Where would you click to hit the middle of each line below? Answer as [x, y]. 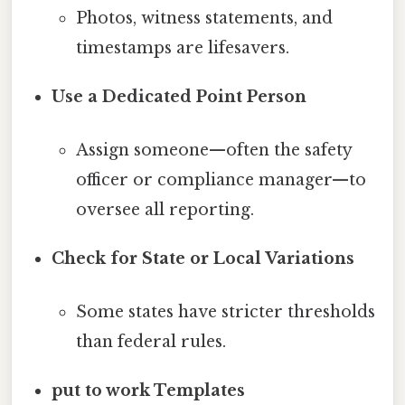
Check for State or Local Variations [203, 258]
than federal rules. [151, 342]
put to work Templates [149, 391]
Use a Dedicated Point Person [179, 96]
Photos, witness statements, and [204, 18]
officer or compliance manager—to [221, 179]
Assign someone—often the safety [213, 150]
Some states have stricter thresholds [225, 312]
